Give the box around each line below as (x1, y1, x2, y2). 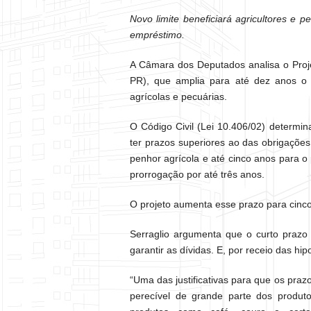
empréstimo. (130, 29, 185, 41)
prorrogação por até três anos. (130, 169, 264, 180)
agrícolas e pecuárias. (130, 91, 227, 103)
